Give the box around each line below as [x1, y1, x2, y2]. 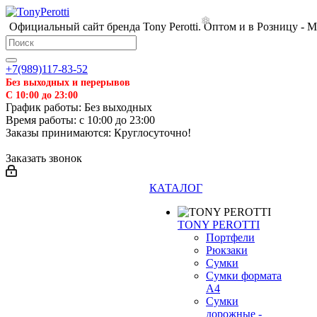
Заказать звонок [6, 152, 82, 164]
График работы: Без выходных [6, 101, 152, 113]
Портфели [206, 231, 255, 243]
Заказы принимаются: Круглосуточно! [6, 127, 191, 139]
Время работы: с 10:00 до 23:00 [6, 114, 155, 126]
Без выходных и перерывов [6, 76, 130, 88]
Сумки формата [206, 270, 282, 282]
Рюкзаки [206, 244, 248, 256]
